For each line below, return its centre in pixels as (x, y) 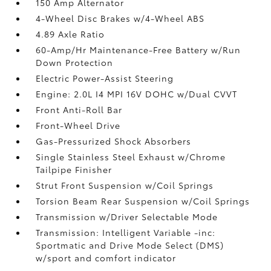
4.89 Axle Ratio (70, 34)
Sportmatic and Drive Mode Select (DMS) (130, 245)
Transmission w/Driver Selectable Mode (127, 216)
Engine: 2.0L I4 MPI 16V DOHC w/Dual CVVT (137, 93)
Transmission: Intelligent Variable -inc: (126, 232)
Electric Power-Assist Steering (105, 78)
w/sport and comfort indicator (106, 257)
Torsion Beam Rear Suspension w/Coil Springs (143, 201)
